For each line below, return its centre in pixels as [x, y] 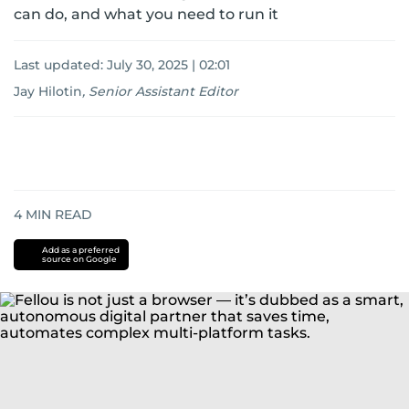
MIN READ [57, 215]
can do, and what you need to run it [146, 14]
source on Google [79, 259]
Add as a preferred [80, 250]
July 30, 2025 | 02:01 [168, 65]
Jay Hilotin [48, 91]
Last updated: [60, 65]
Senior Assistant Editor [163, 91]
